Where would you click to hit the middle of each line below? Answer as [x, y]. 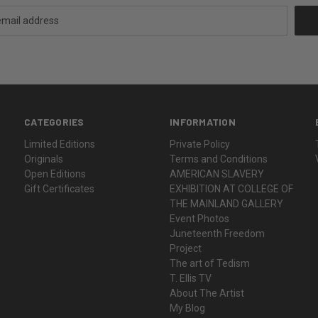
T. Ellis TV [191, 278]
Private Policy [200, 144]
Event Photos [200, 218]
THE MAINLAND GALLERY [227, 203]
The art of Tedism [210, 263]
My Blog [188, 308]
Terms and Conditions [219, 159]
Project [186, 248]
